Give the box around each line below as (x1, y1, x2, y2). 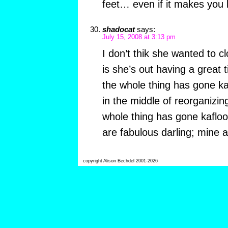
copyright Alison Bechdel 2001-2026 (82, 158, 158, 164)
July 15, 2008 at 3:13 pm (102, 34, 176, 41)
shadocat (102, 25, 135, 34)
